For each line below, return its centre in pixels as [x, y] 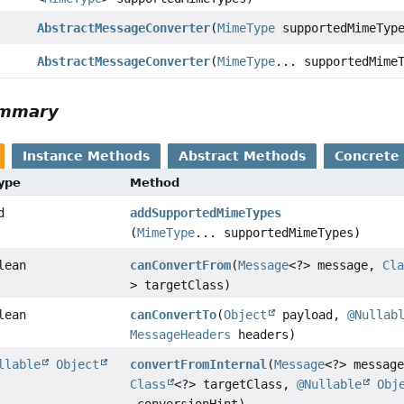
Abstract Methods [243, 156]
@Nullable [330, 385]
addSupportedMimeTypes [206, 213]
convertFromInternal [199, 365]
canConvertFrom [181, 266]
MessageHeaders [181, 335]
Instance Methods [87, 156]
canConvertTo [174, 315]
